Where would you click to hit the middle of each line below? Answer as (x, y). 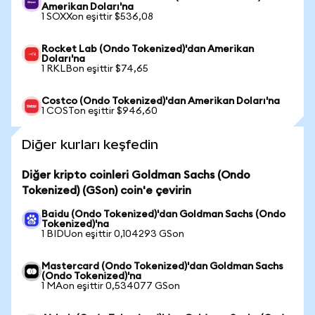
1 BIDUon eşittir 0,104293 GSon (113, 234)
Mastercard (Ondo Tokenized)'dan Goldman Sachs (162, 266)
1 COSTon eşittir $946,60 (99, 111)
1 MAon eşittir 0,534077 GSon (111, 286)
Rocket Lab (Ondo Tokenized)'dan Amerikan (148, 49)
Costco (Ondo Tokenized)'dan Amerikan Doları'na (161, 101)
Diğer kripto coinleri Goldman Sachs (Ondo (136, 175)
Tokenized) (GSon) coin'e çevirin (107, 191)
